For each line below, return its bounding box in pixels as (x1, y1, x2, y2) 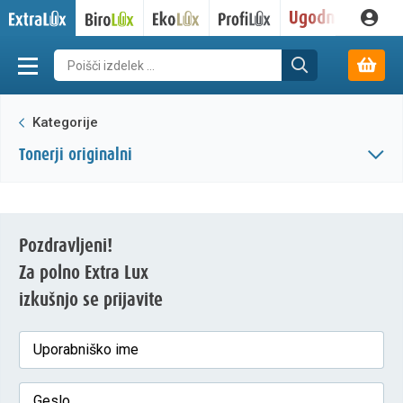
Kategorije (29, 114, 98, 130)
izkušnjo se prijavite (19, 289, 163, 311)
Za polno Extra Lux (19, 262, 148, 284)
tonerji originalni (25, 145, 132, 165)
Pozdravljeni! (19, 235, 112, 257)
